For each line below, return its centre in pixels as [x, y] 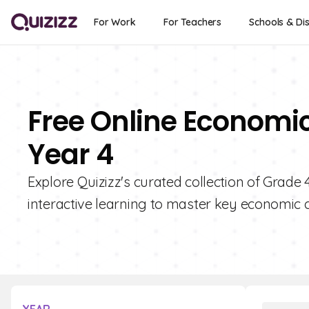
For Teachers [192, 22]
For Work [115, 22]
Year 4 [70, 154]
